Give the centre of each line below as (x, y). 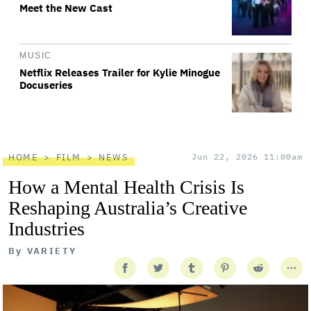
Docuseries (46, 85)
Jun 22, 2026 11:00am (247, 157)
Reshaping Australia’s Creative (128, 208)
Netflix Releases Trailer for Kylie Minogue (120, 73)
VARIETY (52, 251)
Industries (47, 229)
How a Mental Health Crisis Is (126, 187)
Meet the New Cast (66, 8)
